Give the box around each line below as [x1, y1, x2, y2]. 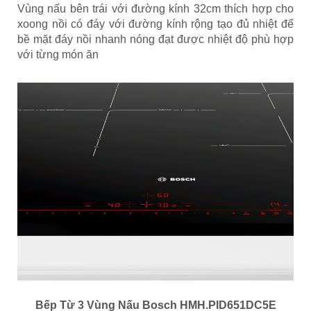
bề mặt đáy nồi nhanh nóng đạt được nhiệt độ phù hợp [17, 33, 294, 46]
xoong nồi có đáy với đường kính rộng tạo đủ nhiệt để [17, 18, 294, 31]
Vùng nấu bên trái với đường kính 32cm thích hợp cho [17, 3, 294, 15]
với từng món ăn [17, 49, 99, 61]
